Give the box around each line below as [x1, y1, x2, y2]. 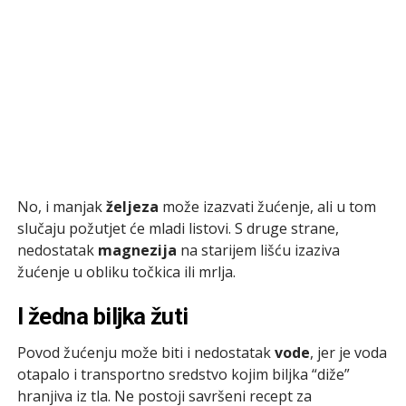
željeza [105, 196, 162, 217]
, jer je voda [309, 342, 387, 362]
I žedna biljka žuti [16, 302, 188, 330]
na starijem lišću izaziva [179, 239, 340, 260]
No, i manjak [16, 196, 106, 217]
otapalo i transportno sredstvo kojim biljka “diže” [16, 363, 350, 384]
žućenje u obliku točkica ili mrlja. [16, 261, 236, 282]
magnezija [97, 239, 180, 260]
